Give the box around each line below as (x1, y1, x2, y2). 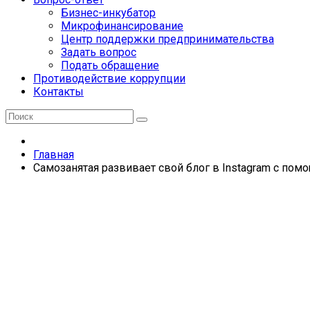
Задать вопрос (61, 46, 136, 59)
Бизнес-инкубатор (61, 6, 156, 19)
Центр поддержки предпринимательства (61, 33, 274, 46)
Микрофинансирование (61, 19, 183, 33)
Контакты (33, 85, 84, 98)
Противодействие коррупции (33, 72, 185, 85)
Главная (33, 148, 74, 161)
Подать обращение (61, 59, 159, 72)
